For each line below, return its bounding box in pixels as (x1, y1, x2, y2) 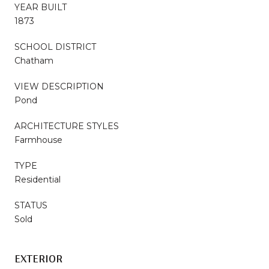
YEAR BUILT (14, 1, 67, 13)
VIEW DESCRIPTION (14, 80, 104, 92)
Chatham (14, 55, 53, 66)
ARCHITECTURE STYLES (14, 120, 119, 131)
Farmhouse (14, 134, 62, 145)
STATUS (14, 199, 47, 211)
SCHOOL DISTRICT (14, 41, 96, 52)
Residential (14, 174, 61, 185)
